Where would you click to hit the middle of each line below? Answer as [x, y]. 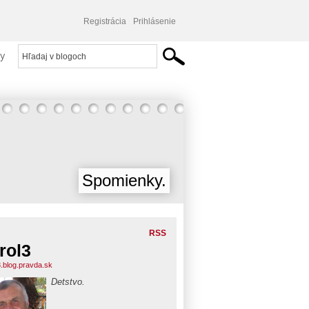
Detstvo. [68, 282]
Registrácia [105, 21]
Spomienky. [124, 180]
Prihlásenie [154, 21]
